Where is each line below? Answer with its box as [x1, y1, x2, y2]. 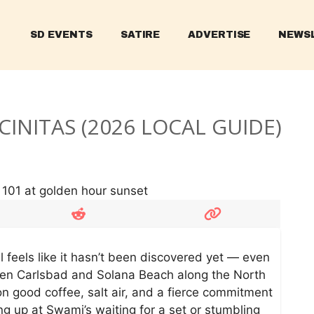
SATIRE [120, 29, 161, 40]
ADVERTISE [188, 29, 251, 40]
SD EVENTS [29, 29, 93, 40]
